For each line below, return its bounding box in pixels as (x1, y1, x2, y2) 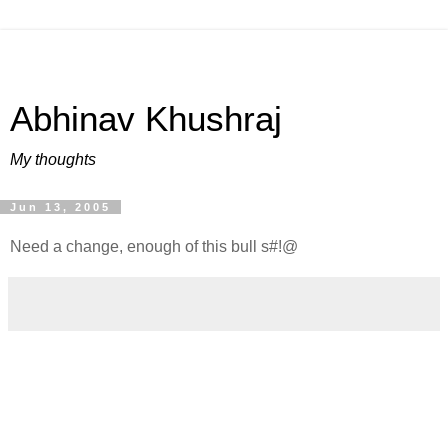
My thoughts (10, 151, 96, 168)
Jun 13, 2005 (10, 201, 111, 213)
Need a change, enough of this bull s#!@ (10, 237, 298, 255)
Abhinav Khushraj (10, 100, 282, 138)
